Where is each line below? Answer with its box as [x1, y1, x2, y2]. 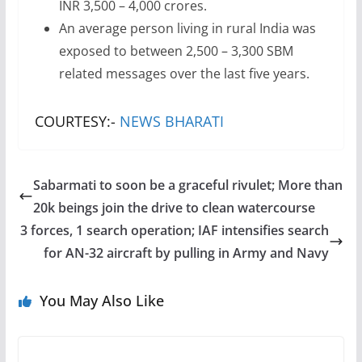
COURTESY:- [34, 112, 120, 131]
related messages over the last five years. [58, 65, 309, 82]
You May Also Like [39, 291, 164, 310]
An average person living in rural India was [58, 19, 316, 37]
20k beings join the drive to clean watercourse [32, 199, 315, 217]
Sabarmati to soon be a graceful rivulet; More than [32, 176, 343, 194]
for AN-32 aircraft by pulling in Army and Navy [44, 244, 330, 262]
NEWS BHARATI [119, 112, 224, 131]
